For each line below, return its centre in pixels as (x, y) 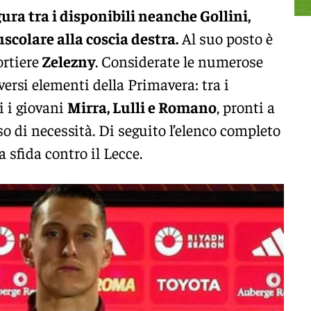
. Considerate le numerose (179, 61)
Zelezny (69, 61)
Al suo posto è (226, 38)
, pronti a (246, 107)
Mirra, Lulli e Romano (142, 107)
